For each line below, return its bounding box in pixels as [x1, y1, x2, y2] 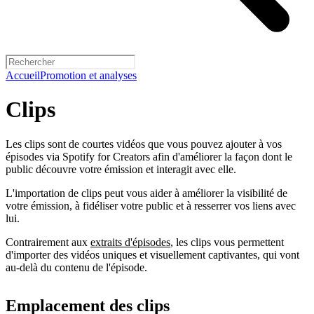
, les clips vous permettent [170, 235, 284, 248]
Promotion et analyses [40, 69, 137, 81]
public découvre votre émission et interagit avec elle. [6, 163, 236, 175]
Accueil [6, 69, 40, 81]
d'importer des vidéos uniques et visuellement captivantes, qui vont [6, 248, 299, 261]
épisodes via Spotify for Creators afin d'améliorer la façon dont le [6, 150, 292, 163]
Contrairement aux [6, 235, 90, 248]
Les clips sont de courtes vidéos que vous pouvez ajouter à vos [6, 137, 282, 150]
